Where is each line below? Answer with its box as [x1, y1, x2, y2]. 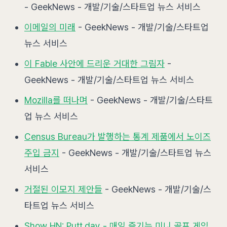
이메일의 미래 [24, 22, 75, 32]
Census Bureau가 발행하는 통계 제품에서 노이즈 [24, 131, 211, 142]
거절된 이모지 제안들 [24, 184, 102, 195]
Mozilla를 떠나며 [24, 95, 88, 105]
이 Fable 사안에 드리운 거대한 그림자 [24, 58, 165, 69]
